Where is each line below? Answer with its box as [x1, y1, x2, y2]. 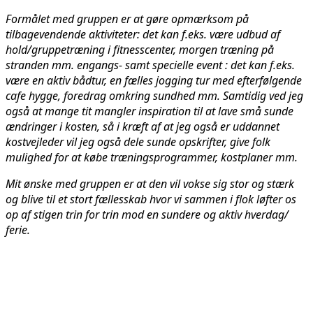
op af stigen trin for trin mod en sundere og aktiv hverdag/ [6, 206, 289, 222]
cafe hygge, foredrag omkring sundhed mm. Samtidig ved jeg [6, 87, 303, 103]
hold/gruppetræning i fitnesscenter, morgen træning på [6, 41, 274, 57]
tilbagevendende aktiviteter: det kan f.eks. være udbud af [6, 26, 280, 42]
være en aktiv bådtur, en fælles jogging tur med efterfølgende [6, 72, 302, 88]
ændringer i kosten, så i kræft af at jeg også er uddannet [6, 118, 279, 134]
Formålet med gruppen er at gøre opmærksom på [6, 10, 249, 27]
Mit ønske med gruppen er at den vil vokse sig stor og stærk [6, 175, 294, 191]
